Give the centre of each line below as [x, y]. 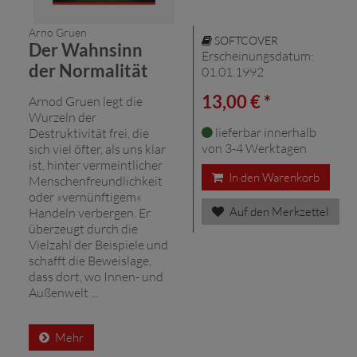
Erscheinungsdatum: [258, 55]
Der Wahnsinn [86, 49]
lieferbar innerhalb [265, 132]
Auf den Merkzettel [278, 211]
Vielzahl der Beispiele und [98, 244]
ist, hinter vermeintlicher [96, 165]
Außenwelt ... [63, 292]
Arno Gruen [58, 32]
